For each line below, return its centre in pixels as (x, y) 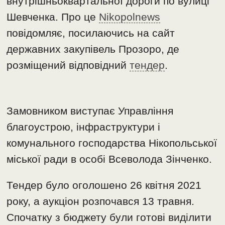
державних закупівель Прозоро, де (93, 49)
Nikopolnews (130, 17)
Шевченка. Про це (53, 17)
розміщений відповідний (68, 65)
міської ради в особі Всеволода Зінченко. (109, 159)
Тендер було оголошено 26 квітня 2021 (104, 185)
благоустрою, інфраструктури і (84, 127)
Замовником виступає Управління (90, 111)
